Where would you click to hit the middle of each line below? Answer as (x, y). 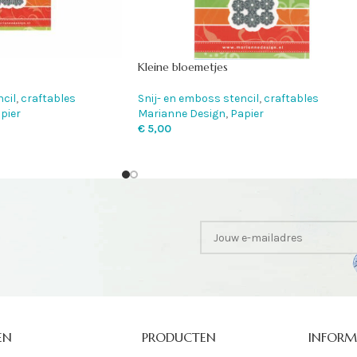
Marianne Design (182, 114)
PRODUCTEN (178, 337)
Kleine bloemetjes (183, 67)
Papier (247, 114)
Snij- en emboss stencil (198, 99)
